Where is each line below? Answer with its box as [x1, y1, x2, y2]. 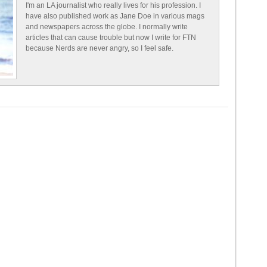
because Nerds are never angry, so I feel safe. [26, 44, 173, 52]
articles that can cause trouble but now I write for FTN [26, 33, 196, 42]
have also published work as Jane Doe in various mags [26, 12, 204, 20]
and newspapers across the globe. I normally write [26, 23, 188, 31]
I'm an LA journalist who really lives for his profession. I [26, 1, 201, 10]
